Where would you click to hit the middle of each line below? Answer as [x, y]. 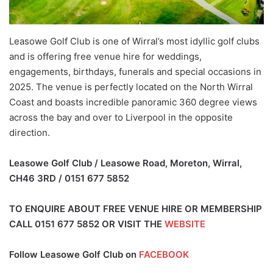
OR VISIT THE [133, 224]
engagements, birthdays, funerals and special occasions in [135, 72]
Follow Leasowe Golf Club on [74, 255]
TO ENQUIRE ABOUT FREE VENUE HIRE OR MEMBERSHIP [136, 209]
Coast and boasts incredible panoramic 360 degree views [133, 102]
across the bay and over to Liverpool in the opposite [121, 118]
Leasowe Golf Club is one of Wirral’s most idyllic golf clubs [134, 41]
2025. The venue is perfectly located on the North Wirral [131, 87]
